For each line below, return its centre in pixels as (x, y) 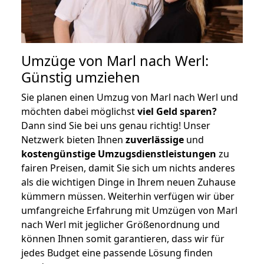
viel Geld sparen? (177, 111)
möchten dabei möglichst (79, 111)
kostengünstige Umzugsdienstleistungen (119, 154)
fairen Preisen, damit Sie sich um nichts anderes (128, 168)
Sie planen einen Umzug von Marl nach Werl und (130, 97)
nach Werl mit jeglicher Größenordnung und (121, 224)
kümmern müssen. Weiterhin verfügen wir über (128, 196)
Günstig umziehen (81, 77)
